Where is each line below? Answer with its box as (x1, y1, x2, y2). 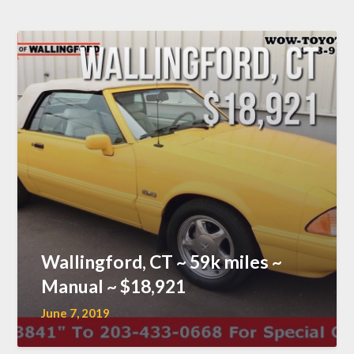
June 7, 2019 (41, 305, 111, 320)
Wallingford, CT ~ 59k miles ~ (41, 250, 283, 273)
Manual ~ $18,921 (41, 274, 186, 297)
